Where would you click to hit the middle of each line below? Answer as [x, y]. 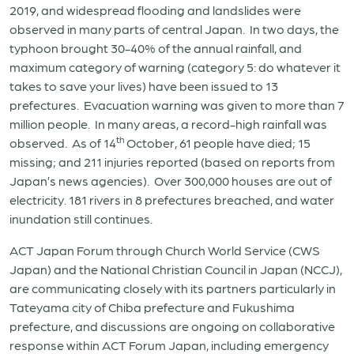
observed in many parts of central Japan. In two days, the [174, 29]
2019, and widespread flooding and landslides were [155, 10]
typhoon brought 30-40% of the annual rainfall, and [156, 48]
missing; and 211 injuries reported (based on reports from [172, 162]
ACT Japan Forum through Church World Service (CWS [165, 250]
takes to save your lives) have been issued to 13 [144, 86]
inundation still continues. [81, 218]
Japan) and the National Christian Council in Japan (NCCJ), [176, 269]
